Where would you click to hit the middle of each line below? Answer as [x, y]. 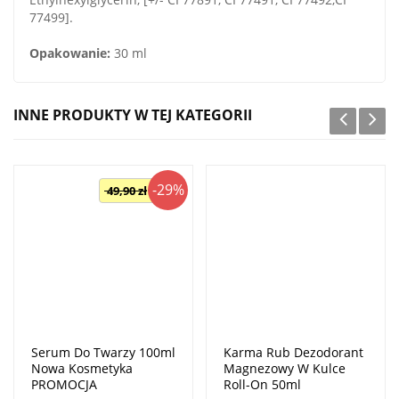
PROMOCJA [64, 384]
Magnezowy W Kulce [285, 368]
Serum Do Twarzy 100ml [103, 352]
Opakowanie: [72, 53]
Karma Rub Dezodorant [293, 352]
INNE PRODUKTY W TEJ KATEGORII [133, 114]
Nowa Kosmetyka [82, 368]
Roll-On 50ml [262, 384]
